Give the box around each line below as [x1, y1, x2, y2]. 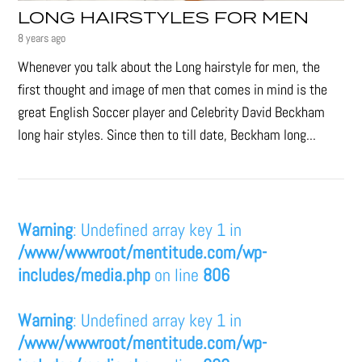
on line [150, 263, 204, 286]
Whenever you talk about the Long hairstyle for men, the [18, 57, 321, 76]
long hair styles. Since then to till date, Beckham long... [18, 124, 317, 144]
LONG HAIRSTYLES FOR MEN [18, 5, 309, 32]
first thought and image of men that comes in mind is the [18, 79, 328, 99]
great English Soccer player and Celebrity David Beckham [18, 102, 326, 121]
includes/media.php [18, 263, 151, 286]
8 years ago [18, 30, 66, 45]
